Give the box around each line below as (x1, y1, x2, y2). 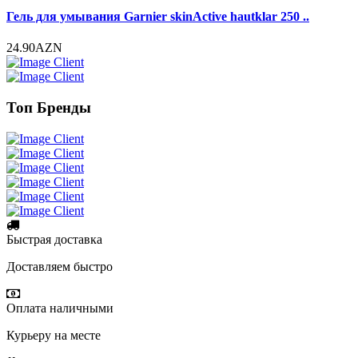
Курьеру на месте (6, 328, 101, 342)
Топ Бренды (6, 98, 91, 116)
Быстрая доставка (6, 232, 102, 246)
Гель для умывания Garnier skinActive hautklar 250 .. (6, 9, 309, 23)
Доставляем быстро (6, 259, 113, 273)
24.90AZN (6, 41, 62, 55)
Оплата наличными (6, 300, 113, 315)
